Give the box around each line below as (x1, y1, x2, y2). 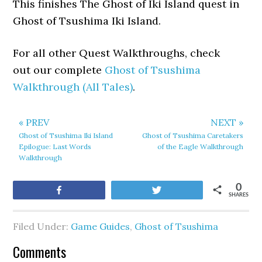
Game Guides (71, 220, 130, 232)
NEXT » (210, 116, 243, 128)
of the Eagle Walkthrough (157, 142, 243, 151)
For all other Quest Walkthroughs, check (13, 46, 220, 60)
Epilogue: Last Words (19, 142, 92, 151)
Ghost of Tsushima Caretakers (142, 131, 243, 140)
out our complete (13, 63, 105, 77)
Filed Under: (13, 220, 71, 232)
